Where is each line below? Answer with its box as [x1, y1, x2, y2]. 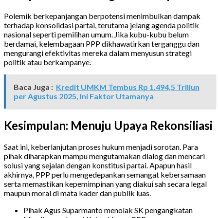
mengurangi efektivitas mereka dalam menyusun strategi [4, 48, 192, 58]
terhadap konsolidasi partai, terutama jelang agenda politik [4, 20, 199, 30]
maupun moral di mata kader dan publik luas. [4, 188, 151, 198]
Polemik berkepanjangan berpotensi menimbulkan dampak [4, 11, 200, 21]
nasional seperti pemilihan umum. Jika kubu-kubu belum [4, 30, 189, 39]
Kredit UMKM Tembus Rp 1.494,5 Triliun [56, 82, 200, 92]
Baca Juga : [14, 82, 53, 92]
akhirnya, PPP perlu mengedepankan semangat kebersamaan [4, 169, 206, 179]
